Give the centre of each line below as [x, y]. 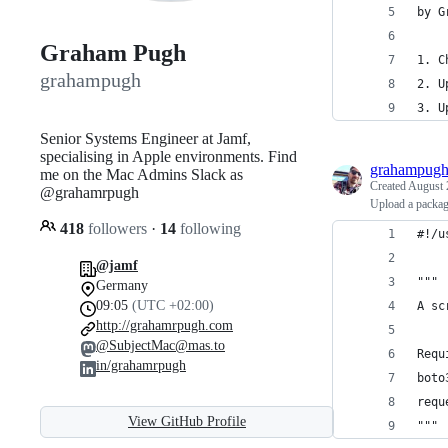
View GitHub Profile [187, 421]
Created [389, 186]
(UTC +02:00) [173, 305]
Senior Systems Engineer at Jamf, [145, 138]
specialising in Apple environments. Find [168, 156]
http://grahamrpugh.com [164, 325]
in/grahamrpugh [141, 365]
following [208, 228]
